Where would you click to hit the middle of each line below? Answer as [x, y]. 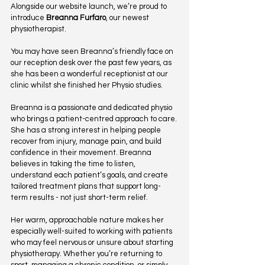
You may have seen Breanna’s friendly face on [93, 52]
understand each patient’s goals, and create [90, 175]
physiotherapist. [38, 29]
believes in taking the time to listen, [74, 164]
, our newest [128, 18]
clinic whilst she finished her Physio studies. [87, 85]
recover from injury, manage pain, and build [87, 142]
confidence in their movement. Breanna [82, 153]
